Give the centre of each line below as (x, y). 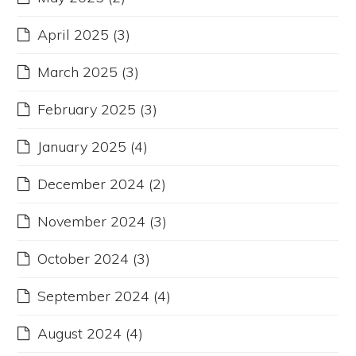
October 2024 (83, 259)
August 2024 (80, 334)
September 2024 (94, 296)
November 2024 (92, 222)
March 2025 (78, 72)
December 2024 (91, 184)
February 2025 (87, 110)
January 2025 (82, 147)
